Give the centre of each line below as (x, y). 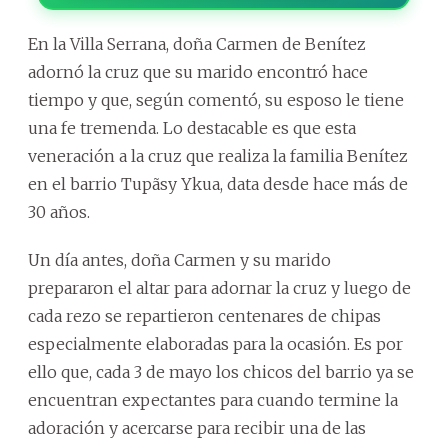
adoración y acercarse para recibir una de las (197, 428)
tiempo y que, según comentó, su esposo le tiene (216, 100)
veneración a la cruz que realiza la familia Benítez (218, 156)
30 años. (59, 212)
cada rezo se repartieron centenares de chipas (204, 316)
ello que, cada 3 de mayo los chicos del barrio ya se (221, 372)
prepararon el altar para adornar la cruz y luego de (219, 288)
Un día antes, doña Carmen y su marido (179, 260)
